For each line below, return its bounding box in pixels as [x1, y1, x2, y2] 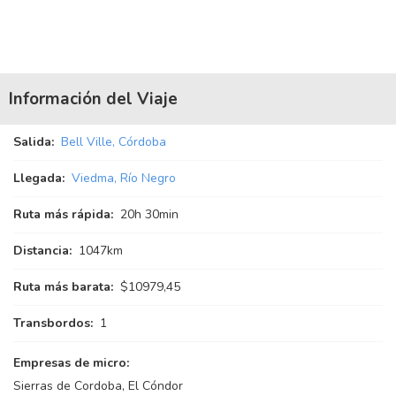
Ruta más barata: [13, 278, 113, 295]
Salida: [13, 133, 54, 150]
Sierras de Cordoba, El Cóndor [13, 377, 183, 394]
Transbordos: [13, 315, 93, 331]
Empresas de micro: [13, 354, 129, 371]
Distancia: [13, 242, 72, 259]
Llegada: [13, 170, 65, 187]
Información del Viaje [9, 88, 178, 110]
